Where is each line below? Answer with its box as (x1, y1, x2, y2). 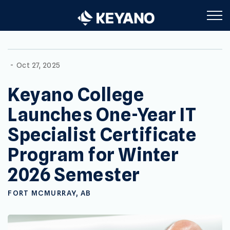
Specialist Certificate (8, 123, 196, 146)
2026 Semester (8, 163, 140, 186)
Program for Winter (8, 143, 179, 166)
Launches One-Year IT (8, 103, 196, 126)
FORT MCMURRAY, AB (8, 189, 91, 198)
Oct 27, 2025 (16, 61, 61, 69)
